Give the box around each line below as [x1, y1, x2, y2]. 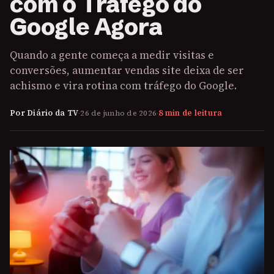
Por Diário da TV [10, 108, 78, 118]
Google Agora [10, 12, 163, 41]
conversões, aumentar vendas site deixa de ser [10, 63, 244, 78]
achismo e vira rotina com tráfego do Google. [10, 78, 237, 93]
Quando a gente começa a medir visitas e [10, 48, 214, 62]
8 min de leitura [158, 108, 223, 118]
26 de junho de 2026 [80, 108, 157, 118]
